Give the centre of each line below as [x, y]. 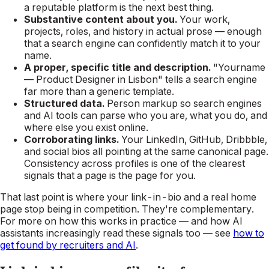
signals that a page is [71, 175]
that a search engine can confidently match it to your [142, 43]
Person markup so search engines [183, 103]
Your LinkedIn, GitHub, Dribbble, [193, 139]
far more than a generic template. [99, 91]
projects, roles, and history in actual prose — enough [143, 31]
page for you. [164, 175]
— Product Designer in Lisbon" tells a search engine [141, 79]
